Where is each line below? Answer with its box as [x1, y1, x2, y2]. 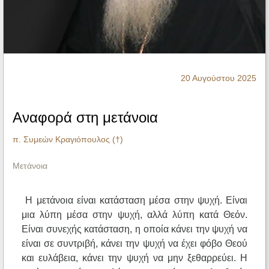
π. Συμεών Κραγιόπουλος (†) [13, 134, 123, 145]
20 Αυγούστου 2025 [181, 73, 256, 83]
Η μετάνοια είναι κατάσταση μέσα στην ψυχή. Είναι [25, 195, 247, 206]
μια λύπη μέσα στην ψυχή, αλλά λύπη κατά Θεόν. [22, 210, 247, 220]
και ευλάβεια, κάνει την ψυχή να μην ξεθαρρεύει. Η [22, 253, 247, 264]
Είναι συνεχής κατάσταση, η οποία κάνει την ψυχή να [22, 224, 247, 235]
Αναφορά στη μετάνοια [13, 109, 158, 126]
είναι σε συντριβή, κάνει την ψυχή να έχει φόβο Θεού [22, 238, 247, 249]
